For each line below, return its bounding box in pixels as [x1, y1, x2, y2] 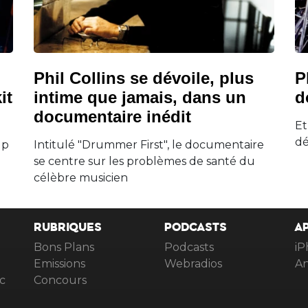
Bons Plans [34, 241, 94, 254]
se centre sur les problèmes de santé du [34, 154, 255, 168]
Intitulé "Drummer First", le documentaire [34, 137, 264, 151]
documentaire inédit [34, 107, 191, 126]
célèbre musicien [34, 170, 128, 184]
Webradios [164, 257, 222, 271]
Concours [34, 274, 87, 287]
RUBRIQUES [34, 222, 102, 241]
